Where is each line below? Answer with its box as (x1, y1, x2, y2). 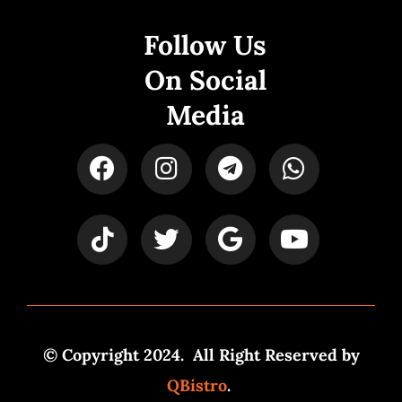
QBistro (167, 375, 227, 397)
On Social (144, 63, 267, 98)
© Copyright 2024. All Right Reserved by (42, 345, 360, 366)
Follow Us (144, 28, 267, 63)
